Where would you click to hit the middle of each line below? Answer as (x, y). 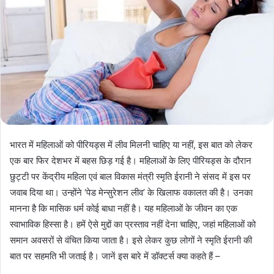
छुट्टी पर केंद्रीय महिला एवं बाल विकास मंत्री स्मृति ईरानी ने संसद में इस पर (130, 176)
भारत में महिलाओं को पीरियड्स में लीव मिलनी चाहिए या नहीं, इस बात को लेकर (131, 144)
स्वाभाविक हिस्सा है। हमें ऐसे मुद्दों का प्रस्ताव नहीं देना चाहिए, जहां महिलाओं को (133, 224)
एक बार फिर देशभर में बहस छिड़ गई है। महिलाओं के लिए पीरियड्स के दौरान (131, 160)
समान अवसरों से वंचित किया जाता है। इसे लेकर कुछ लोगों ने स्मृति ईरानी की (131, 240)
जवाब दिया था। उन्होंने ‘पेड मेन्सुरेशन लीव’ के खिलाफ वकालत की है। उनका (131, 192)
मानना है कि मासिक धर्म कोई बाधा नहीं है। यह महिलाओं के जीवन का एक (124, 208)
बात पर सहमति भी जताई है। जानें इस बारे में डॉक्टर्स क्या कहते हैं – (115, 256)
